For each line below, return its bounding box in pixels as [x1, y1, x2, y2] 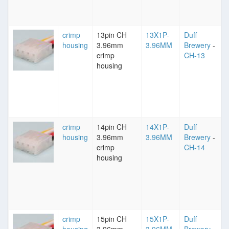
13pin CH [97, 30, 127, 40]
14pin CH [97, 122, 127, 132]
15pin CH [97, 214, 127, 224]
